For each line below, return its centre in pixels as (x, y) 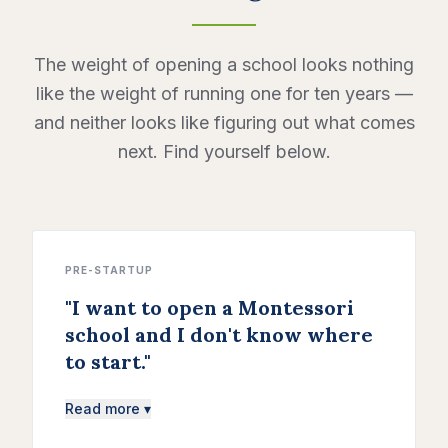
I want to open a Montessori (213, 308)
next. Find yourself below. (224, 152)
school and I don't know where (219, 335)
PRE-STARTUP (109, 270)
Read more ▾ (108, 409)
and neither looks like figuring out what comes (224, 123)
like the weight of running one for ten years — (224, 94)
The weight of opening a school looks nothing (224, 65)
